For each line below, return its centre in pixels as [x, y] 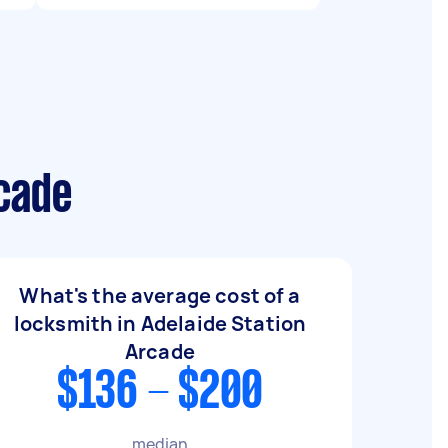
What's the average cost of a [160, 295]
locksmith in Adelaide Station [160, 323]
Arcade [160, 351]
